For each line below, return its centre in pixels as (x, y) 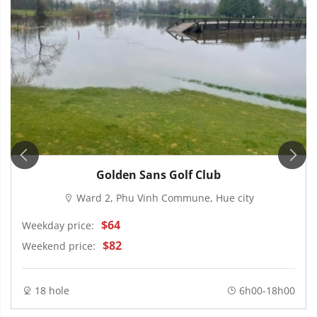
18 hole (51, 291)
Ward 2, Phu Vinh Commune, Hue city (163, 198)
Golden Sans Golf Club (158, 175)
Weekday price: (58, 225)
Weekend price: (59, 246)
